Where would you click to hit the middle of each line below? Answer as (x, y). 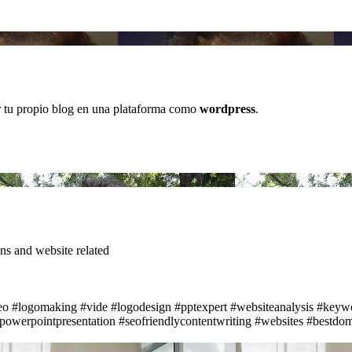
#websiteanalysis (272, 306)
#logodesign (141, 306)
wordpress (227, 108)
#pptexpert (201, 306)
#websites (279, 321)
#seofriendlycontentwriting (185, 321)
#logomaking (44, 306)
